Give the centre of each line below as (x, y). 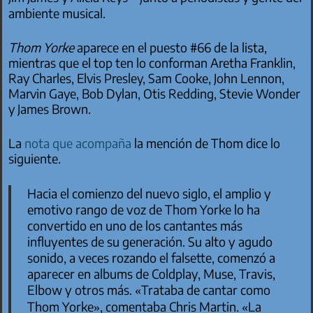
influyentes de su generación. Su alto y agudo (150, 241)
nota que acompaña (78, 143)
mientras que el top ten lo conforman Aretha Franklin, (152, 63)
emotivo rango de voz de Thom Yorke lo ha (143, 209)
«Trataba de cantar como (202, 289)
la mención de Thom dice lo (206, 143)
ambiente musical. (57, 13)
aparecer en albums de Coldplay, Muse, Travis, (151, 273)
